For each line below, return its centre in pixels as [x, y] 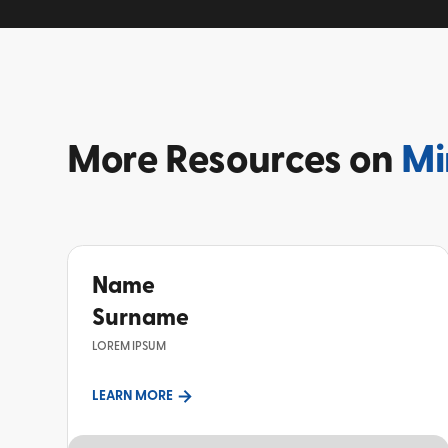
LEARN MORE [132, 395]
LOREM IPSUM [128, 346]
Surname [140, 317]
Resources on [283, 160]
